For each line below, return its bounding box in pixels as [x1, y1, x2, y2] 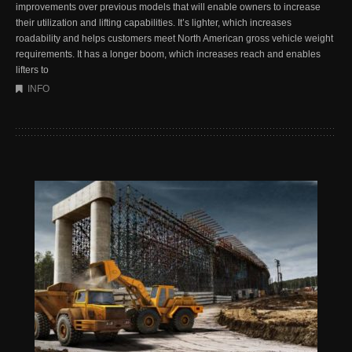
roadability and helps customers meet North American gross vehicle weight [16, 32, 333, 44]
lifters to [16, 64, 49, 75]
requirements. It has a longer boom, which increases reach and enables [16, 48, 321, 60]
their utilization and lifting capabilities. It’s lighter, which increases [16, 16, 291, 28]
